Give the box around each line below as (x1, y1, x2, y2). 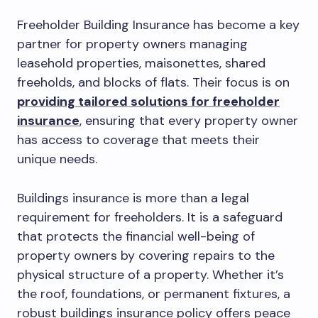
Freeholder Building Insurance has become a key (17, 16, 300, 33)
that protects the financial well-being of (17, 227, 255, 245)
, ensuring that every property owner (79, 111, 298, 129)
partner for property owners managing (17, 35, 248, 53)
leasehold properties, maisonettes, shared (17, 54, 265, 72)
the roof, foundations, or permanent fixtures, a (17, 285, 290, 302)
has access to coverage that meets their (17, 131, 260, 148)
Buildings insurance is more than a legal (17, 189, 249, 207)
